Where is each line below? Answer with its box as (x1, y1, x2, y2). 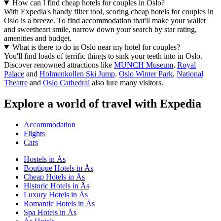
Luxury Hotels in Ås (24, 190, 88, 199)
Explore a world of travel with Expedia (4, 97, 201, 110)
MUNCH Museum (114, 60, 173, 69)
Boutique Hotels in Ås (24, 163, 93, 172)
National (177, 69, 203, 78)
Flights (24, 129, 45, 138)
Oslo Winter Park (119, 69, 173, 78)
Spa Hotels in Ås (24, 208, 76, 217)
